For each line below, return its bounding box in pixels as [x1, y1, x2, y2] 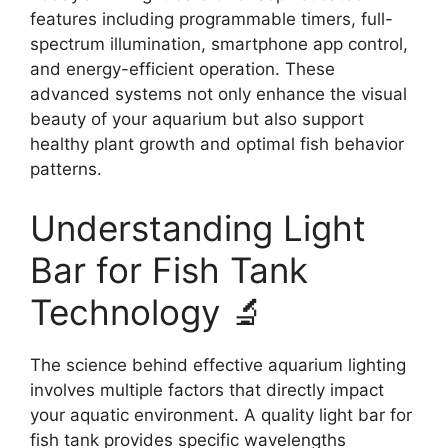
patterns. [30, 158, 102, 179]
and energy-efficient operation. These [30, 58, 335, 79]
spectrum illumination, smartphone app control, [30, 33, 408, 54]
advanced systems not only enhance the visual [30, 83, 407, 104]
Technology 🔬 [30, 291, 265, 333]
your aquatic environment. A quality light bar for [30, 405, 412, 425]
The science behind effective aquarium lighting [30, 355, 406, 375]
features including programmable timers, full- [30, 8, 393, 29]
